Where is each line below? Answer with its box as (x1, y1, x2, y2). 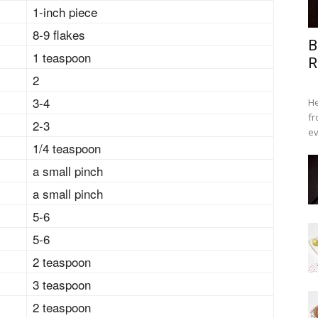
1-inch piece (33, 3, 97, 21)
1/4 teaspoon (33, 139, 101, 157)
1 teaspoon (33, 48, 91, 66)
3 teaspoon (33, 275, 91, 293)
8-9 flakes (33, 26, 85, 43)
